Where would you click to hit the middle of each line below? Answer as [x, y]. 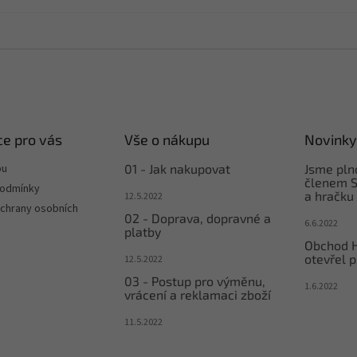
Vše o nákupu [167, 139]
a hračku [329, 196]
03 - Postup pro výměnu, [194, 281]
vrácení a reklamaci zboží [197, 294]
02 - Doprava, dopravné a [197, 218]
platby [142, 231]
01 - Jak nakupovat [177, 169]
